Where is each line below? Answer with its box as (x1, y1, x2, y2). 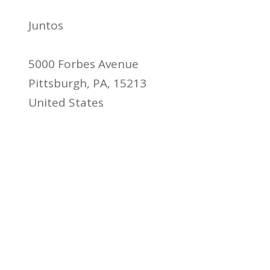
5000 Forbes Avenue (28, 55, 139, 72)
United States (28, 94, 104, 110)
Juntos (28, 17, 63, 33)
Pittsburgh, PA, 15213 (28, 75, 146, 91)
